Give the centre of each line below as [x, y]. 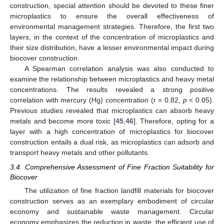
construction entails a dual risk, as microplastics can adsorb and [112, 142]
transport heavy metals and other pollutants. [80, 153]
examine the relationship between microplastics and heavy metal [112, 79]
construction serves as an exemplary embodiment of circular [112, 201]
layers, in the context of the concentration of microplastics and [112, 37]
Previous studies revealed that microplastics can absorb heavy [112, 111]
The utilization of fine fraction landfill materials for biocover [119, 190]
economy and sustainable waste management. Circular [112, 211]
